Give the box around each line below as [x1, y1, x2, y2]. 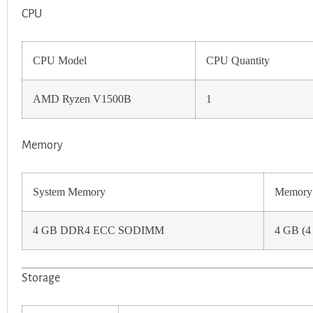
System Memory [33, 185, 105, 198]
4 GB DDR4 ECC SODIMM [33, 224, 164, 237]
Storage [22, 271, 60, 284]
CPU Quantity [206, 54, 270, 67]
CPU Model [33, 54, 87, 67]
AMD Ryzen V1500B [33, 92, 131, 105]
